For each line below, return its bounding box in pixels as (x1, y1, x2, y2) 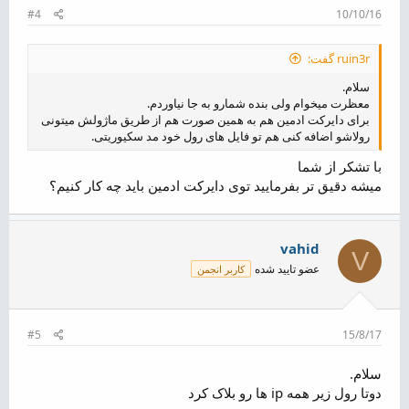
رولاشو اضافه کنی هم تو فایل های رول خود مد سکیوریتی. (91, 127, 370, 144)
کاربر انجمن (197, 262, 245, 276)
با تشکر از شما (298, 157, 382, 175)
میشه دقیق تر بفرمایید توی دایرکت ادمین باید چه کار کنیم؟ (49, 176, 382, 194)
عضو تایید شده (255, 261, 320, 277)
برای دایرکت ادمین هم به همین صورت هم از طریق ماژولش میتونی (41, 110, 370, 128)
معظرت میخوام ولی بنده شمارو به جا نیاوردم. (147, 94, 370, 111)
